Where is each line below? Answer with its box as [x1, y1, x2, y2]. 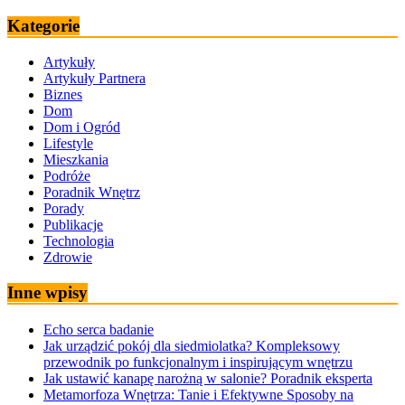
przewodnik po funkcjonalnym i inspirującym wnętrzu [43, 353, 353, 370]
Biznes [43, 87, 82, 103]
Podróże [43, 168, 90, 184]
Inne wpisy [7, 282, 88, 302]
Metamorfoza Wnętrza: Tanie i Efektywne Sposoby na [43, 386, 353, 402]
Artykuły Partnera [43, 71, 146, 87]
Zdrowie [43, 250, 92, 266]
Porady [43, 201, 84, 217]
